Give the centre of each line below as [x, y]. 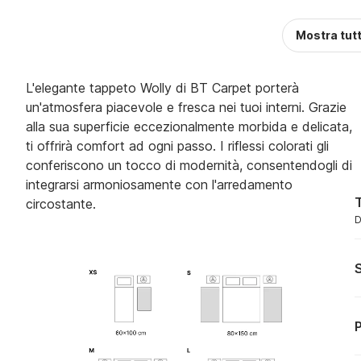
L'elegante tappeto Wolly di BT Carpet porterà [162, 88]
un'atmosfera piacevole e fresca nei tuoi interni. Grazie [186, 107]
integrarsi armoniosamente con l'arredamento [159, 185]
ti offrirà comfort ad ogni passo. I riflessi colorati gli [177, 146]
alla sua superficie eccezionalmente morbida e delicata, [189, 127]
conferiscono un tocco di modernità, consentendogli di [189, 165]
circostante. [61, 204]
